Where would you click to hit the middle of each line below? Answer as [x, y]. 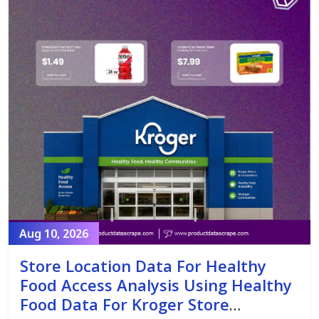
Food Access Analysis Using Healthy [156, 285]
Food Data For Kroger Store [125, 304]
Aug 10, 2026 [54, 234]
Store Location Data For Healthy [143, 266]
